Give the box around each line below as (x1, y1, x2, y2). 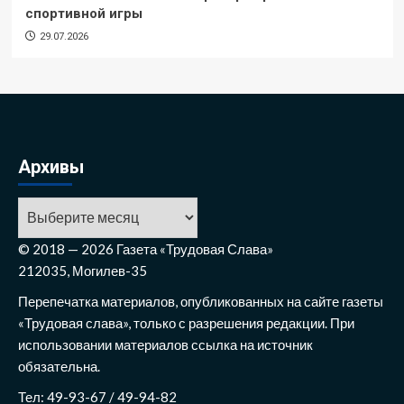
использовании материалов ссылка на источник (18, 335, 313, 353)
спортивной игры (24, 5, 142, 22)
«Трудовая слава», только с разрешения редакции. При (18, 314, 354, 331)
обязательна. (18, 357, 100, 374)
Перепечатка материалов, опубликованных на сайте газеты (18, 292, 383, 309)
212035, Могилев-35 (18, 262, 147, 279)
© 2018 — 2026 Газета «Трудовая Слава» (18, 240, 273, 257)
